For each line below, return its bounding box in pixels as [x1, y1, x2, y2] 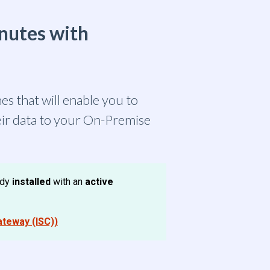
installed [11, 175, 53, 187]
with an [52, 175, 85, 187]
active [84, 175, 113, 187]
